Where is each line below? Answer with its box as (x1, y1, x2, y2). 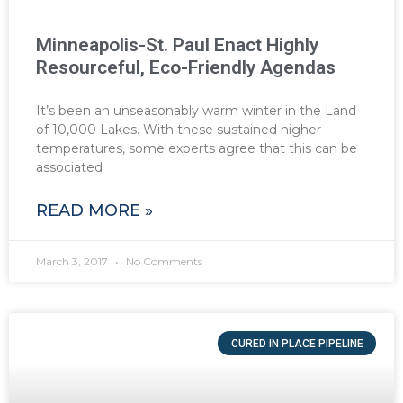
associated (36, 159, 103, 176)
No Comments (123, 255, 202, 269)
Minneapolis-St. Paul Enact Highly (36, 34, 318, 57)
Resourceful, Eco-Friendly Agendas (36, 57, 336, 79)
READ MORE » (36, 201, 153, 221)
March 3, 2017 (36, 255, 111, 269)
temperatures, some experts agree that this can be (36, 140, 357, 157)
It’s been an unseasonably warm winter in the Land (36, 103, 356, 120)
